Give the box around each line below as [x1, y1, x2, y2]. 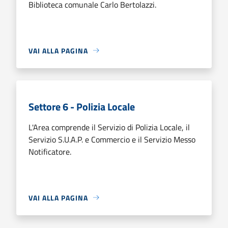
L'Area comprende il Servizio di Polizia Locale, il [28, 121, 190, 133]
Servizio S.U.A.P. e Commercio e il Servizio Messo [28, 133, 195, 146]
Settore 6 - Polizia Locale [28, 98, 135, 115]
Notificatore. [28, 145, 71, 158]
